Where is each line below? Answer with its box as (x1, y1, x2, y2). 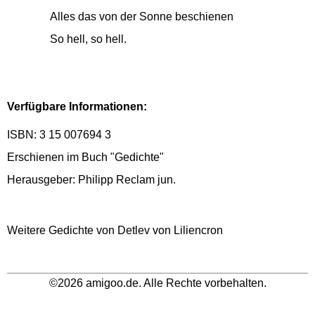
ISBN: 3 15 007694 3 (7, 129, 111, 141)
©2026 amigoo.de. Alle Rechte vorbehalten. (49, 277, 266, 289)
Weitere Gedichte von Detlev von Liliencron (7, 224, 223, 236)
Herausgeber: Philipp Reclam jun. (7, 174, 176, 186)
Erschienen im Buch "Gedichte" (7, 151, 164, 163)
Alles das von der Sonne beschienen (49, 11, 233, 22)
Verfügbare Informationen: (7, 101, 147, 112)
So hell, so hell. (49, 33, 127, 45)
